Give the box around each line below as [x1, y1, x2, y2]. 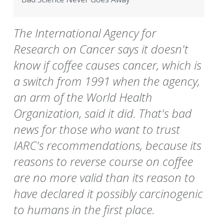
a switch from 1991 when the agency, [14, 73, 200, 90]
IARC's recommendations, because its [14, 137, 201, 154]
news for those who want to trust [14, 121, 180, 138]
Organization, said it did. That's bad [14, 105, 192, 122]
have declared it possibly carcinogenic [14, 185, 203, 202]
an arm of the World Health [14, 89, 152, 106]
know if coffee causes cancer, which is [14, 57, 201, 73]
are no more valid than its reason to [14, 169, 195, 186]
